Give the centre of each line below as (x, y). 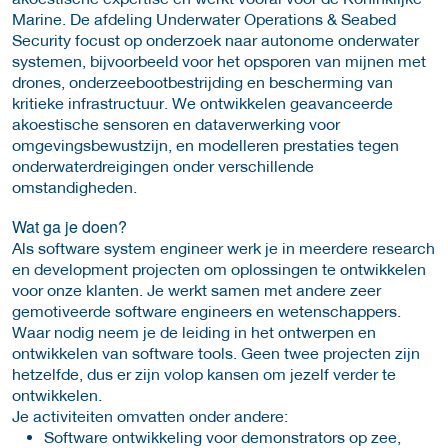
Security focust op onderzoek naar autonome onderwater (215, 39)
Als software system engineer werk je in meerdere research (223, 247)
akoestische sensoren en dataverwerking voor (176, 123)
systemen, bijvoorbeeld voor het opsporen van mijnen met (219, 60)
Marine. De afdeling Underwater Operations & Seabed (204, 18)
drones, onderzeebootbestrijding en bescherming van (202, 81)
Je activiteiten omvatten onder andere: (150, 415)
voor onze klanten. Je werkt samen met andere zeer (196, 289)
